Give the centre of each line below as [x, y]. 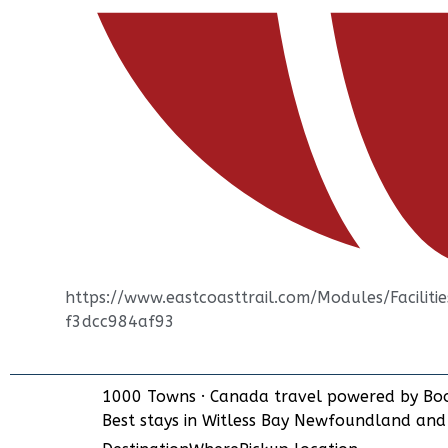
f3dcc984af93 [120, 322]
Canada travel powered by [314, 397]
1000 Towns [149, 397]
